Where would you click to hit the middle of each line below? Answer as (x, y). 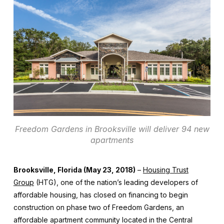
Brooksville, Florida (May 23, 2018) (74, 169)
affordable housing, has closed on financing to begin (100, 194)
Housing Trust (165, 169)
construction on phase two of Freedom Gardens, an (98, 207)
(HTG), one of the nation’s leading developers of (116, 182)
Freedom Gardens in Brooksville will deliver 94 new (112, 129)
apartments (112, 140)
